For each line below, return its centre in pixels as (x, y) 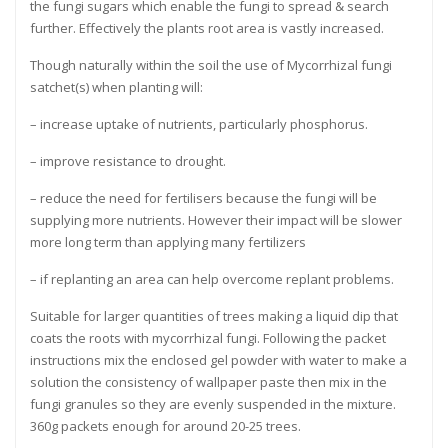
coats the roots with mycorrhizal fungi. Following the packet (208, 338)
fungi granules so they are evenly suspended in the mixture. (214, 404)
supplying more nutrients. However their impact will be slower (216, 220)
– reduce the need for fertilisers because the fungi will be (203, 198)
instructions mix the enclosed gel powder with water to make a (218, 360)
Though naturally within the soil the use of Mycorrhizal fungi (211, 65)
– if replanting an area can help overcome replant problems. (212, 279)
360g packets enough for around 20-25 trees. (165, 426)
